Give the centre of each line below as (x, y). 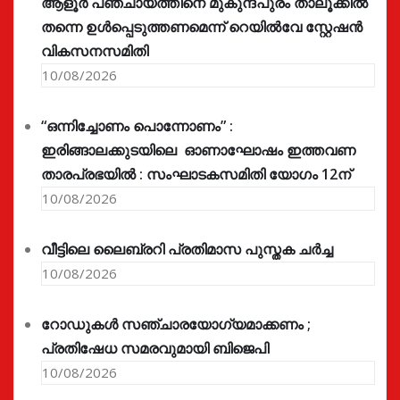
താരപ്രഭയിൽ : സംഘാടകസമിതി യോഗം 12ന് (196, 175)
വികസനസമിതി (95, 51)
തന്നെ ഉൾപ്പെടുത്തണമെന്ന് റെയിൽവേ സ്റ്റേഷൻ (202, 27)
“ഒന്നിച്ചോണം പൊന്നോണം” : (137, 126)
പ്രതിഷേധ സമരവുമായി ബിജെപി (155, 349)
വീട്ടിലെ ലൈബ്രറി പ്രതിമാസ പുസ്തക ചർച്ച (187, 250)
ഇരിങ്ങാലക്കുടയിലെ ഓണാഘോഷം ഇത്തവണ (198, 150)
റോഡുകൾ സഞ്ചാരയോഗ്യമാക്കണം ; (176, 325)
